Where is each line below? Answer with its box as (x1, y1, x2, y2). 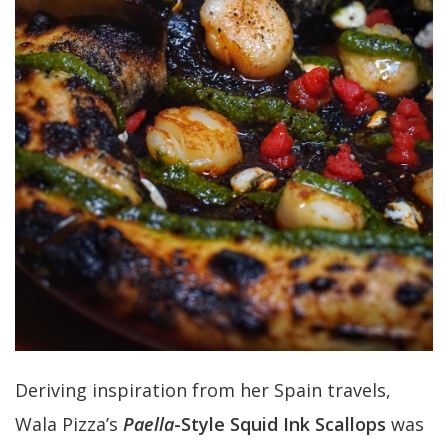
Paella (123, 412, 174, 437)
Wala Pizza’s (15, 412, 123, 437)
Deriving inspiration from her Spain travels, (15, 378, 391, 403)
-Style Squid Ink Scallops (174, 412, 391, 437)
